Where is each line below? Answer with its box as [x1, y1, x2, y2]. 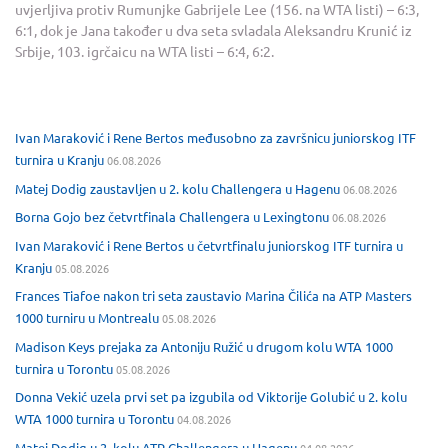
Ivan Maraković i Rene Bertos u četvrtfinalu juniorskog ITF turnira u [15, 236, 403, 254]
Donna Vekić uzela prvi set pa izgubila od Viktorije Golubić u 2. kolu [15, 388, 407, 406]
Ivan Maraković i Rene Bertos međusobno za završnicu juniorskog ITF [15, 129, 416, 147]
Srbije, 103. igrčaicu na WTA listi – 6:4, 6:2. [15, 42, 274, 61]
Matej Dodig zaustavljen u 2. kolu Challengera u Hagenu [15, 179, 340, 197]
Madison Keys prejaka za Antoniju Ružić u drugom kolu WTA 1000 [15, 337, 393, 355]
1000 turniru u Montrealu [15, 309, 159, 327]
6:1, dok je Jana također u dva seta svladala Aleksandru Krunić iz [15, 21, 412, 40]
